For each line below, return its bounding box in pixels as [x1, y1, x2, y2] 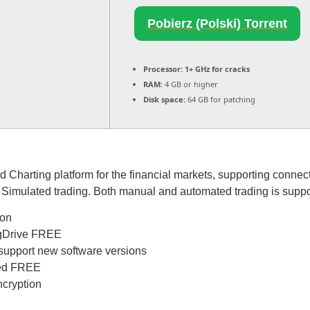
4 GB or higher [163, 79, 218, 89]
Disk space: [143, 94, 185, 104]
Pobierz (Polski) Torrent [147, 17, 287, 30]
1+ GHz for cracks [183, 64, 250, 74]
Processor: [143, 64, 183, 74]
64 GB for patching [185, 94, 255, 104]
